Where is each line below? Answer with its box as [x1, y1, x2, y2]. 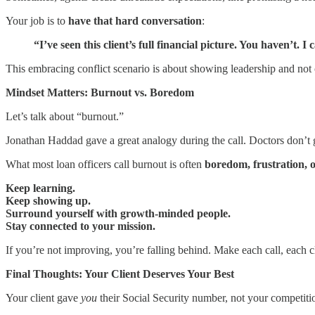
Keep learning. [6, 181, 75, 194]
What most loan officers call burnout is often [6, 157, 205, 170]
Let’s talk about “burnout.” [6, 110, 124, 122]
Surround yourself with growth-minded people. [6, 207, 231, 219]
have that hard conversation [68, 14, 202, 27]
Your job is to [6, 14, 68, 27]
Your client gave [6, 291, 81, 304]
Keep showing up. [6, 194, 91, 207]
